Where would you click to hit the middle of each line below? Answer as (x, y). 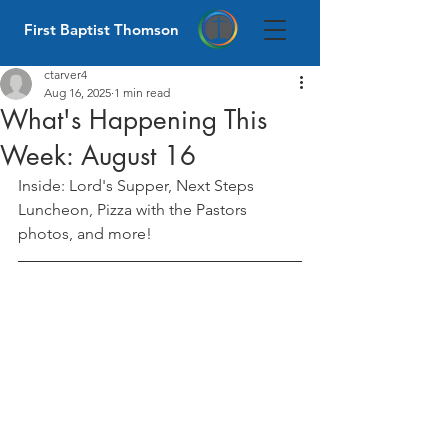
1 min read (142, 92)
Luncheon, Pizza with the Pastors (134, 209)
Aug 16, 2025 (77, 92)
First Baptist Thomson (101, 29)
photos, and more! (85, 233)
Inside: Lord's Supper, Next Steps (138, 185)
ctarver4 (65, 74)
